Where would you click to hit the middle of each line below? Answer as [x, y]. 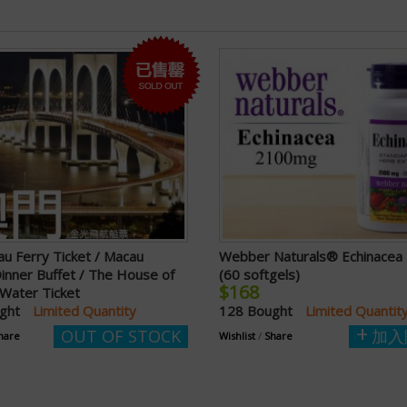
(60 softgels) [259, 275]
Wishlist [237, 336]
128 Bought [258, 311]
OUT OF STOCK [121, 337]
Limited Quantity [84, 311]
